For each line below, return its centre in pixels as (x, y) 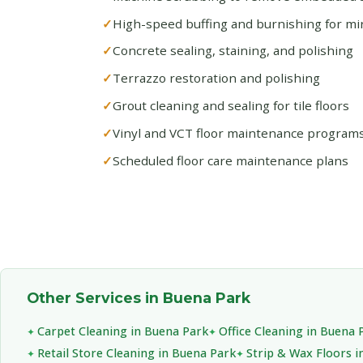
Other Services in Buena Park (139, 298)
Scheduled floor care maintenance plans (231, 160)
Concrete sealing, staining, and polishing (233, 51)
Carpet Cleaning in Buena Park (123, 331)
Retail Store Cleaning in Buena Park (137, 353)
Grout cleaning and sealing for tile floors (231, 105)
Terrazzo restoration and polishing (216, 78)
